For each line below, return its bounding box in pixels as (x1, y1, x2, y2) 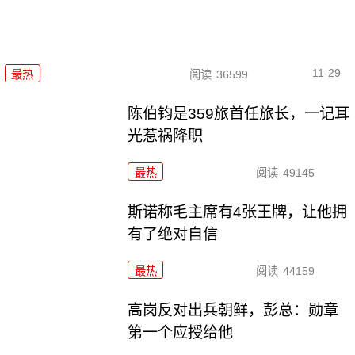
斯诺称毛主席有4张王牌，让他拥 (128, 203, 348, 220)
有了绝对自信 (128, 225, 219, 242)
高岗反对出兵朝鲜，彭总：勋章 (128, 301, 339, 319)
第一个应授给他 (128, 323, 234, 341)
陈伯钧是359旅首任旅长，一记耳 (128, 105, 350, 122)
